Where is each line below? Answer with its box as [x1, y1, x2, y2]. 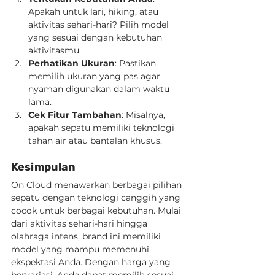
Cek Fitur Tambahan [28, 109, 122, 120]
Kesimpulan [11, 160, 76, 174]
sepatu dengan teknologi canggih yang [11, 192, 183, 203]
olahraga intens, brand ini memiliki [11, 231, 163, 242]
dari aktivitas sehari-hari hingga [11, 218, 150, 229]
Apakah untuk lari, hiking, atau [28, 6, 161, 17]
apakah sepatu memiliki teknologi [28, 122, 177, 133]
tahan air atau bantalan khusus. [28, 135, 162, 146]
